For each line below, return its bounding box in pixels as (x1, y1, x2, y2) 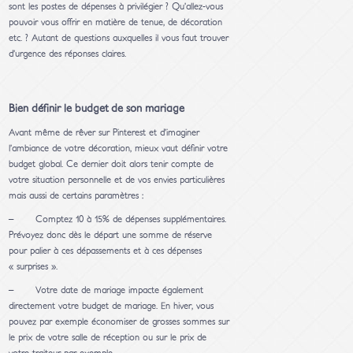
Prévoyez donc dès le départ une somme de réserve (9, 230, 213, 240)
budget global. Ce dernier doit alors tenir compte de (9, 159, 214, 169)
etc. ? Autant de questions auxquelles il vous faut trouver (9, 33, 229, 43)
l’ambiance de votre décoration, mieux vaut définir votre (9, 143, 229, 154)
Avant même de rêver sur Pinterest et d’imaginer (9, 128, 200, 138)
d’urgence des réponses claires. (9, 49, 127, 59)
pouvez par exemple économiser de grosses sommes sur (9, 317, 230, 327)
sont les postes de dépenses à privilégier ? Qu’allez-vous (9, 2, 224, 12)
